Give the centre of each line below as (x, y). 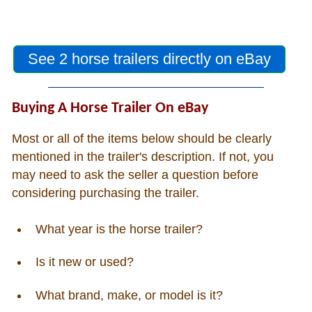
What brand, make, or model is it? (129, 295)
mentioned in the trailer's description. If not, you (142, 156)
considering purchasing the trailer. (105, 193)
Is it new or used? (84, 262)
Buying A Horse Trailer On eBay (110, 109)
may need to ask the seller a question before (135, 174)
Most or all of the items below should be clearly (141, 138)
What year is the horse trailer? (119, 229)
